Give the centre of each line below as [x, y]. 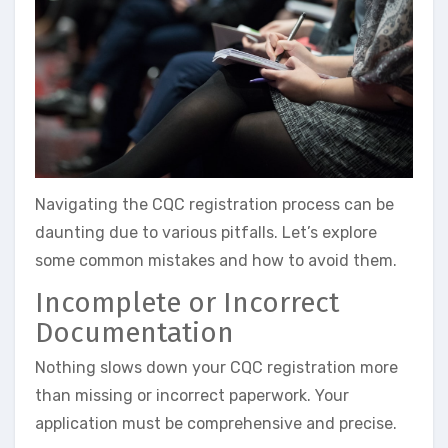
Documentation [134, 332]
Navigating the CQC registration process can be [214, 204]
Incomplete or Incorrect [187, 302]
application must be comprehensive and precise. [216, 424]
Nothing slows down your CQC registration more [216, 368]
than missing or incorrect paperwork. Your [192, 396]
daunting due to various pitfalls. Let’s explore [206, 232]
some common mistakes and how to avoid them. [216, 260]
